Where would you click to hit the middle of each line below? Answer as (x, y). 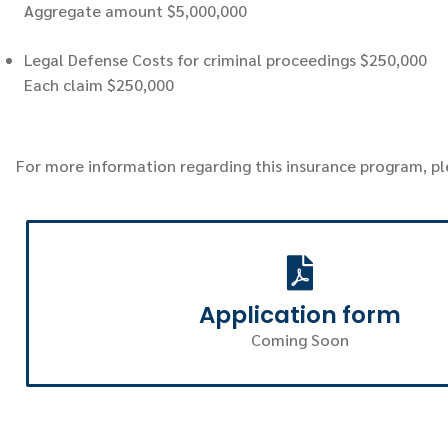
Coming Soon (300, 340)
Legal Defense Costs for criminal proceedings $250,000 (225, 60)
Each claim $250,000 (99, 85)
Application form (300, 315)
